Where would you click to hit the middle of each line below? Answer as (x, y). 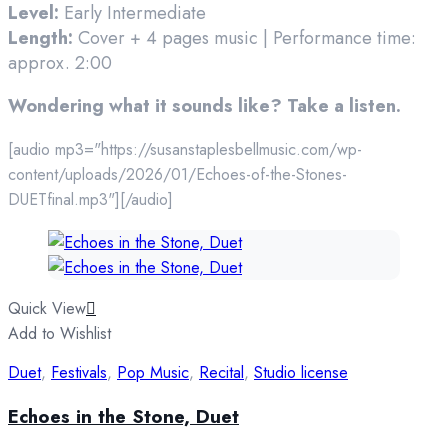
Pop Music (153, 373)
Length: (40, 38)
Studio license (301, 373)
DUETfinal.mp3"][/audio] (90, 200)
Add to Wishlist (59, 334)
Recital (221, 373)
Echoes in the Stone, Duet (123, 416)
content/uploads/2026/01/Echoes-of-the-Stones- (177, 175)
